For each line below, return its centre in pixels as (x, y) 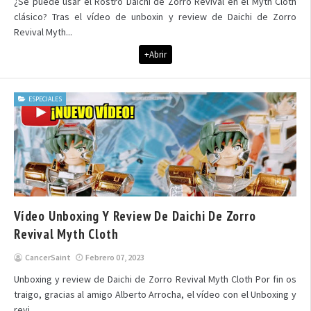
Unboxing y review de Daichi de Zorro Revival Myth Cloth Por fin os (155, 279)
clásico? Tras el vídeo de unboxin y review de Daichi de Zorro (155, 17)
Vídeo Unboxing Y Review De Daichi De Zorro (135, 216)
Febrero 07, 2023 (115, 257)
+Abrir (155, 54)
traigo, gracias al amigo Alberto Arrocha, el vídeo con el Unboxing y (155, 294)
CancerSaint (48, 257)
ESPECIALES (45, 99)
